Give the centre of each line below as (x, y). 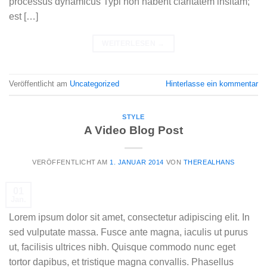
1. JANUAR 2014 (137, 162)
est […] (24, 16)
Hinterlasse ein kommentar (212, 83)
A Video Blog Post (133, 131)
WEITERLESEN (130, 43)
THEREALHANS (209, 162)
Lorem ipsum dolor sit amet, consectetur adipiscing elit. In (129, 218)
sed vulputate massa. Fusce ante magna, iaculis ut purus (128, 232)
